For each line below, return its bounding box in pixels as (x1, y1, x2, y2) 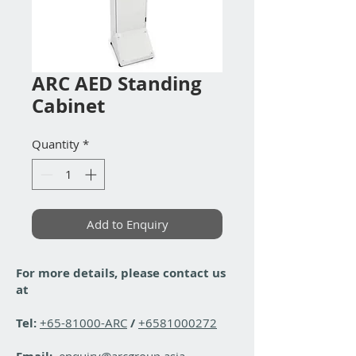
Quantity (32, 136, 79, 152)
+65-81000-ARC (40, 314, 127, 331)
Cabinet (32, 92, 105, 119)
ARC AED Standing (32, 70, 202, 97)
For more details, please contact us (16, 264, 226, 281)
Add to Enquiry (86, 215, 168, 232)
